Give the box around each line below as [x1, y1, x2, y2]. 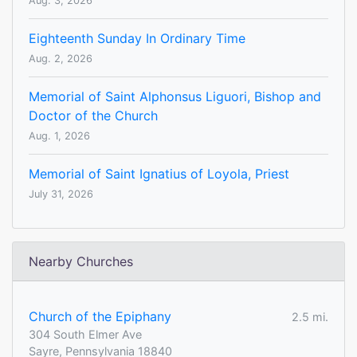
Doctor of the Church [29, 108, 158, 124]
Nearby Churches [29, 253, 133, 270]
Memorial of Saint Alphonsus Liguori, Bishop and [29, 88, 321, 105]
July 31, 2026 [29, 188, 93, 201]
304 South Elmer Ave [29, 328, 142, 342]
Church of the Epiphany [29, 308, 171, 325]
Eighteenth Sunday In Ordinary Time [29, 30, 245, 47]
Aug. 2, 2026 [29, 53, 92, 65]
